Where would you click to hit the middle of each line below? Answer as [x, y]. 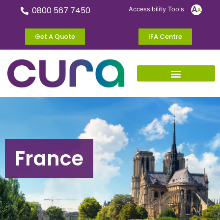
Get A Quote [55, 36]
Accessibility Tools [157, 9]
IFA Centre [165, 36]
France [49, 159]
